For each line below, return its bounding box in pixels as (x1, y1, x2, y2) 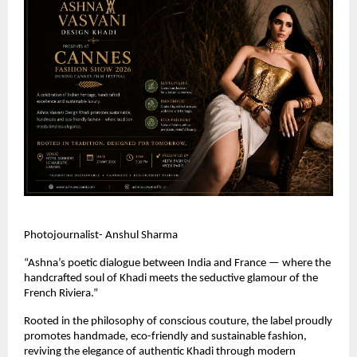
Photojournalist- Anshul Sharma (24, 229, 178, 242)
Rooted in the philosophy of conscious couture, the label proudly (24, 316, 332, 328)
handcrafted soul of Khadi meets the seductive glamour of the (24, 273, 318, 285)
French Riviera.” (24, 288, 100, 300)
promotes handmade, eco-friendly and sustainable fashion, (24, 331, 307, 343)
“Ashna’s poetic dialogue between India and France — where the (24, 257, 331, 270)
